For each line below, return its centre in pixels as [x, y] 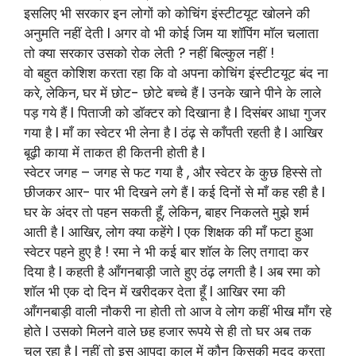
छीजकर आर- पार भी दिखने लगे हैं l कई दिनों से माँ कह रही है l [174, 192]
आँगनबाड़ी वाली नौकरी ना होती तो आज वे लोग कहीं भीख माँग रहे [178, 311]
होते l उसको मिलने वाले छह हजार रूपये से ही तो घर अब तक [168, 331]
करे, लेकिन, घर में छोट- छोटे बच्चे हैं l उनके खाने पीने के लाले [172, 93]
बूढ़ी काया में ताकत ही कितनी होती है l [114, 152]
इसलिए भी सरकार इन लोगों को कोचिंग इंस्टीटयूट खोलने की [167, 13]
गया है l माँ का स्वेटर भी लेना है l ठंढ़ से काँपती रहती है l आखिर [173, 132]
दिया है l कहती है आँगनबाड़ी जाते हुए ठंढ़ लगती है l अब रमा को [172, 271]
